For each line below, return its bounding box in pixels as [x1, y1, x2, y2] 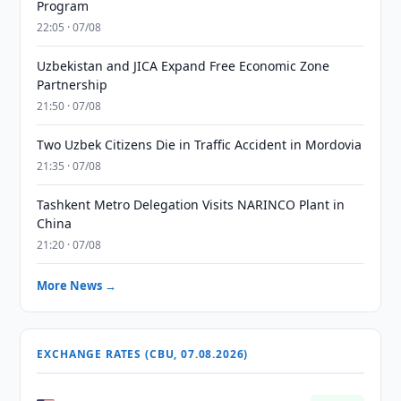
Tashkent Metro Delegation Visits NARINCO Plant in [37, 196, 346, 213]
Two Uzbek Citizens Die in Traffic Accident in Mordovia [37, 136, 363, 153]
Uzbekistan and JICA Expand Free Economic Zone [37, 57, 330, 74]
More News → [37, 277, 117, 294]
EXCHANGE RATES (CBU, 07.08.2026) [37, 346, 249, 362]
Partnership [37, 76, 108, 93]
